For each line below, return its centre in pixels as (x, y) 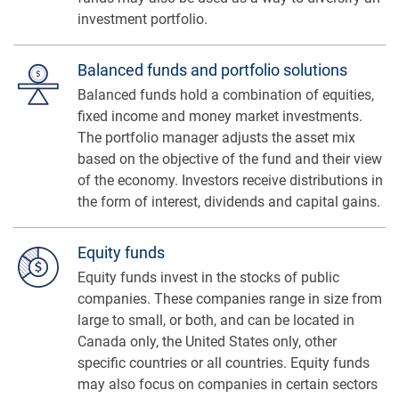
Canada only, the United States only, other (207, 341)
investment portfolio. (142, 19)
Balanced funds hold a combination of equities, (226, 94)
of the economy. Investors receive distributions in (230, 180)
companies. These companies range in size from (230, 298)
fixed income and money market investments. (220, 116)
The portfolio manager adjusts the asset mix (216, 137)
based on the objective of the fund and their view (230, 159)
